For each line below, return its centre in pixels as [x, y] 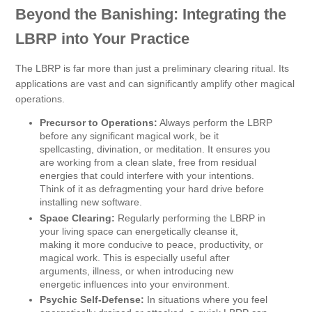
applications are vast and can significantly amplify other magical [155, 84]
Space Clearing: [77, 218]
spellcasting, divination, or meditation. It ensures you [155, 149]
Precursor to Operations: [99, 123]
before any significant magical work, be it [129, 136]
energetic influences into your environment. [135, 284]
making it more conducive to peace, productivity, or [151, 244]
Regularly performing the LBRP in [190, 218]
